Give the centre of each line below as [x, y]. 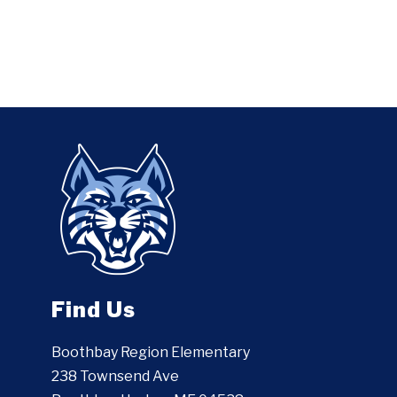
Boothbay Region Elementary [151, 353]
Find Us [94, 310]
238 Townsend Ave [116, 377]
